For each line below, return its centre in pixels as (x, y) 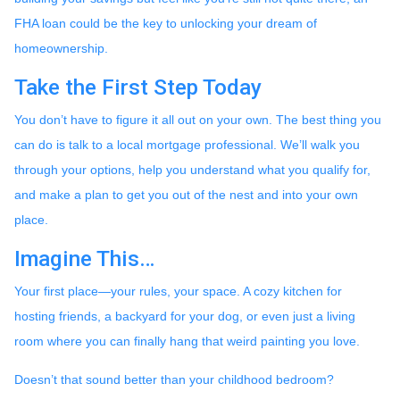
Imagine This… (84, 258)
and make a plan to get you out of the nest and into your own (186, 194)
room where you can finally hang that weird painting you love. (187, 341)
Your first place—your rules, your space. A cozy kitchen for (178, 291)
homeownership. (61, 48)
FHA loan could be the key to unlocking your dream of (166, 23)
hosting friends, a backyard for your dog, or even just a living (185, 316)
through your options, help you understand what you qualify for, (192, 169)
